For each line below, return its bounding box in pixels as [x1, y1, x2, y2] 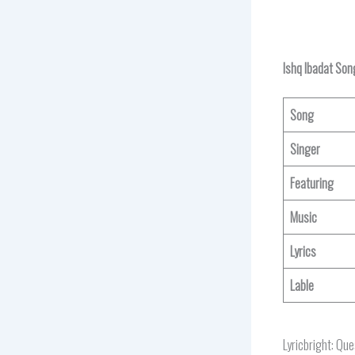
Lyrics [290, 241, 316, 261]
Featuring [290, 173, 334, 193]
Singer [290, 139, 320, 158]
